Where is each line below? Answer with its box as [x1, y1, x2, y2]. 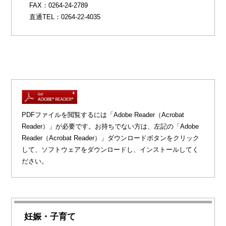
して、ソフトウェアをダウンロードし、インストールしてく [22, 145, 199, 153]
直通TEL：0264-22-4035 [29, 13, 101, 21]
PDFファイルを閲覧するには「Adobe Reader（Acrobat [22, 110, 185, 119]
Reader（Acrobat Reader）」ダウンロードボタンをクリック [22, 134, 200, 142]
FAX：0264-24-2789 [29, 2, 88, 9]
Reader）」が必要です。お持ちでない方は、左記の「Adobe [22, 122, 199, 130]
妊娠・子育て [24, 211, 76, 221]
